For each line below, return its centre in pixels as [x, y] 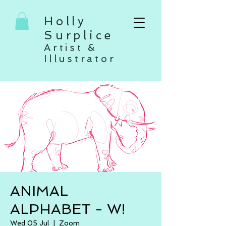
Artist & [71, 48]
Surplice [82, 35]
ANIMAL [39, 191]
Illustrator [80, 59]
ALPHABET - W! [68, 209]
